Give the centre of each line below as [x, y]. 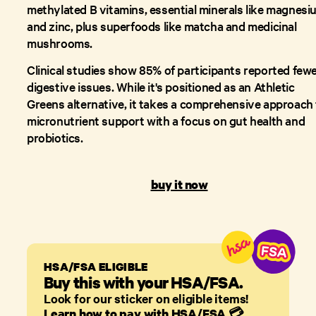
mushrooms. [60, 43]
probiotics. [55, 137]
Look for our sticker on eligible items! [146, 298]
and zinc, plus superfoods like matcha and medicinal [162, 26]
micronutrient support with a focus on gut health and [166, 120]
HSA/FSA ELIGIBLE [96, 267]
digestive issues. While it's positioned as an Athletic [161, 86]
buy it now [179, 184]
